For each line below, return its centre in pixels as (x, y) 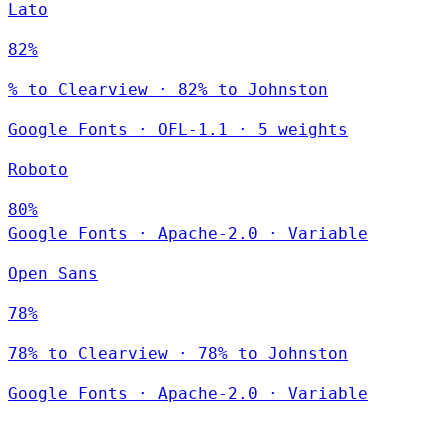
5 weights (303, 129)
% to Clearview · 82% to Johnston (168, 89)
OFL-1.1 (193, 129)
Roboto (38, 169)
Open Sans (53, 273)
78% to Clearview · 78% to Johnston (178, 353)
